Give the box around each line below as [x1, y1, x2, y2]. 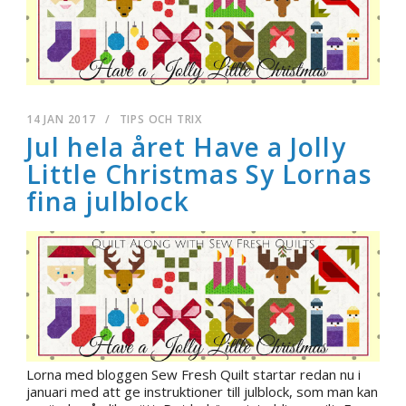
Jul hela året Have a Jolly [26, 129, 346, 164]
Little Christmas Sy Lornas [26, 156, 372, 191]
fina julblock [26, 183, 190, 218]
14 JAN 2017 [26, 111, 96, 127]
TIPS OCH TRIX [119, 111, 203, 127]
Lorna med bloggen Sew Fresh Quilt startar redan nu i [26, 364, 361, 383]
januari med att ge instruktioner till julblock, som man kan [26, 382, 378, 401]
